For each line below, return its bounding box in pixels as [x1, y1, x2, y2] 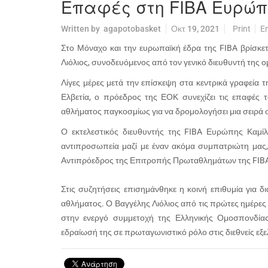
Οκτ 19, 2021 [171, 24, 220, 33]
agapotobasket [103, 24, 161, 33]
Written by [61, 24, 103, 33]
